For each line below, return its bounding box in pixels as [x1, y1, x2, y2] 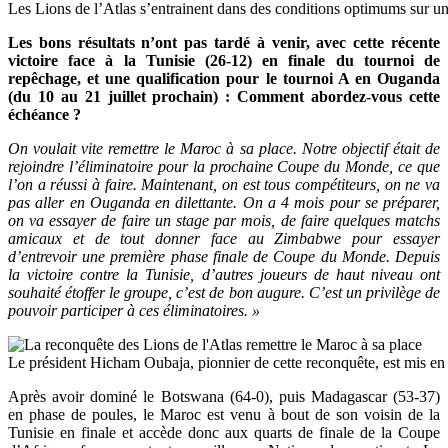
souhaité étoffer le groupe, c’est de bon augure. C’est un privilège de [8, 284, 440, 302]
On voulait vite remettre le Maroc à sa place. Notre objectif [8, 140, 393, 158]
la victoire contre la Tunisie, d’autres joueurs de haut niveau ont [8, 266, 440, 284]
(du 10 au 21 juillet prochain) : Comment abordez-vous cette [8, 88, 440, 106]
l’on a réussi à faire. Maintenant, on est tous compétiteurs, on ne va [8, 176, 440, 194]
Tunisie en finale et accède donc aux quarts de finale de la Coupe [8, 424, 440, 442]
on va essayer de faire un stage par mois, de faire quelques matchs [8, 212, 440, 230]
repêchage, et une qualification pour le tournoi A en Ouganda [8, 70, 440, 88]
